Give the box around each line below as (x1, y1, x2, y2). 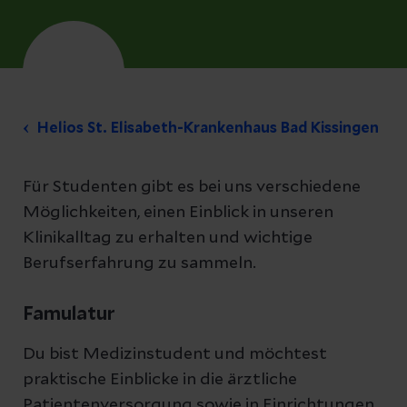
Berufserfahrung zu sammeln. (23, 255, 256, 272)
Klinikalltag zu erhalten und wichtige (23, 230, 313, 246)
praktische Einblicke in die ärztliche (23, 372, 297, 388)
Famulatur (23, 305, 115, 323)
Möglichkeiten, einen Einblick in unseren (23, 204, 333, 221)
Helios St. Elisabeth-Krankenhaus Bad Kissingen (37, 121, 379, 135)
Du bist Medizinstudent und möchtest (23, 346, 327, 362)
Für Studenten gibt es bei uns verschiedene (23, 179, 361, 195)
